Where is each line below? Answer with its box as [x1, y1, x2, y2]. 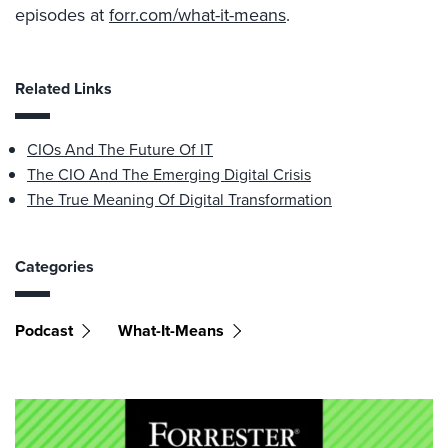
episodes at [15, 2, 109, 28]
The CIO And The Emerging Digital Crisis [27, 163, 311, 186]
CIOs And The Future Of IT [27, 138, 213, 161]
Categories [15, 255, 94, 278]
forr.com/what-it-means [109, 2, 286, 28]
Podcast [15, 319, 73, 342]
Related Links [15, 77, 112, 100]
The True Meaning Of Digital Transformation [27, 188, 332, 211]
